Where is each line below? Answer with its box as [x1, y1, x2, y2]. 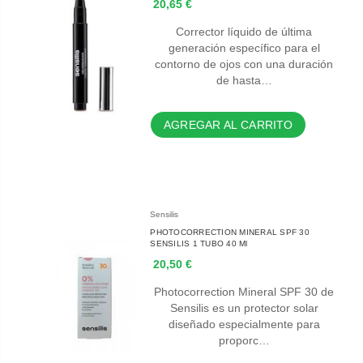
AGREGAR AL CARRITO [164, 118, 293, 132]
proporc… [218, 334, 270, 348]
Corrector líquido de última [176, 25, 313, 39]
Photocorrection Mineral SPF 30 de [154, 285, 335, 299]
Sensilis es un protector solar [169, 301, 318, 315]
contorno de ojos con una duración [155, 58, 334, 71]
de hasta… [216, 74, 272, 88]
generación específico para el [168, 41, 320, 55]
